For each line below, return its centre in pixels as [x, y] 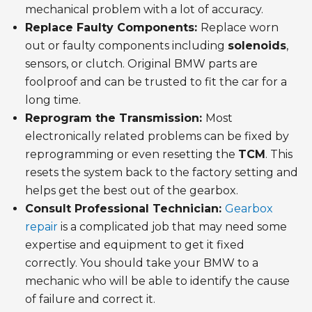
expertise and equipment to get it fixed [135, 245]
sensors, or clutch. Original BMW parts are [141, 64]
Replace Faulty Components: [113, 28]
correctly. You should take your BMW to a [142, 263]
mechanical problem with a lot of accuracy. [144, 10]
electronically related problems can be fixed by [157, 136]
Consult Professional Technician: [125, 209]
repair [41, 227]
